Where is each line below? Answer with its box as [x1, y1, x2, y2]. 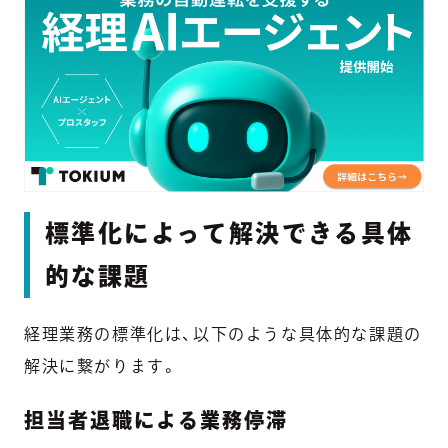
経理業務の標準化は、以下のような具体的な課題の [24, 325, 422, 342]
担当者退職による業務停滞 [24, 409, 288, 430]
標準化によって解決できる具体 [45, 220, 414, 245]
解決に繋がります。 [24, 357, 179, 374]
